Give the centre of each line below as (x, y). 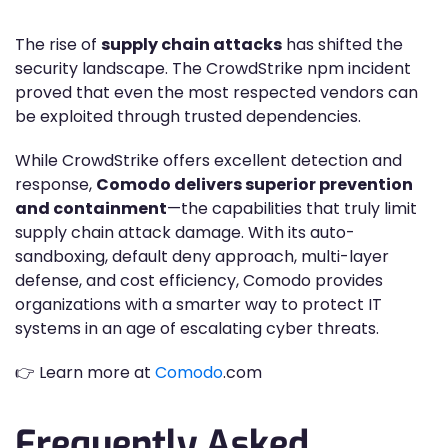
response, (55, 184)
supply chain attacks (191, 44)
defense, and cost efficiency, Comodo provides (199, 280)
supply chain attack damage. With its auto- (185, 232)
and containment (91, 208)
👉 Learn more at (85, 372)
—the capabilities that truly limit (292, 208)
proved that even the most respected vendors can (216, 92)
